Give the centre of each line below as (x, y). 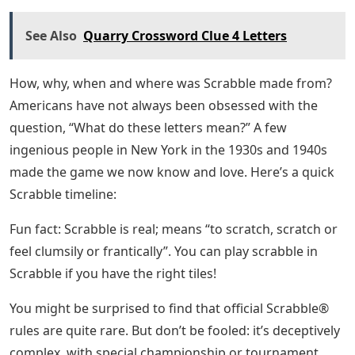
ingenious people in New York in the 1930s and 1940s (168, 149)
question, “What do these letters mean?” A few (148, 127)
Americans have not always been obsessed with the (164, 105)
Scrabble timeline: (63, 194)
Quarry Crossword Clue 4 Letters (185, 35)
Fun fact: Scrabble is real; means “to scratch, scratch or (174, 229)
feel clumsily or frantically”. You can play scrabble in (164, 251)
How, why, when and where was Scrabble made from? (171, 83)
